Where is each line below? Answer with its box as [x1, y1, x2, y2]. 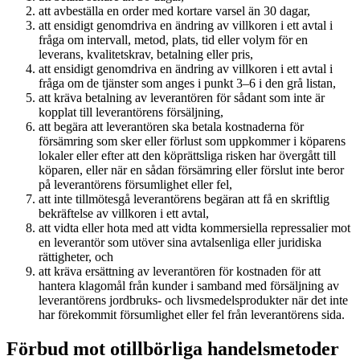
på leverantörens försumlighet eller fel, [39, 177, 232, 191]
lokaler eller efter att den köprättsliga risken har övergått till [39, 148, 336, 162]
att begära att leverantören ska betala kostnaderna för [39, 119, 304, 133]
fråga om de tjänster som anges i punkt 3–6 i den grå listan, [39, 76, 336, 90]
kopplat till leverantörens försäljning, [39, 104, 223, 119]
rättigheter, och [39, 249, 113, 264]
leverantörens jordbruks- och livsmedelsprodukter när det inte [39, 292, 348, 307]
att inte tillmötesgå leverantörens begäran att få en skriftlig [39, 191, 329, 206]
